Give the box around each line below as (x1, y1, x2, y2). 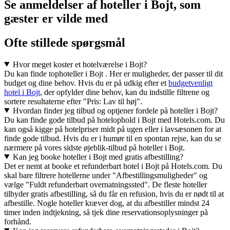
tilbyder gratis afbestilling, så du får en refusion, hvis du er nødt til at (4, 189, 224, 198)
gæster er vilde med (4, 11, 108, 25)
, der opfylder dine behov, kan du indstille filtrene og (40, 87, 209, 97)
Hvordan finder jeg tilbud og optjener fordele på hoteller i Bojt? (12, 106, 218, 115)
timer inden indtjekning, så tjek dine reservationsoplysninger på (4, 207, 208, 217)
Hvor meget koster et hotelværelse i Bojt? (12, 60, 147, 69)
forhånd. (4, 217, 31, 226)
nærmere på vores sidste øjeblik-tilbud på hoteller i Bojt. (4, 143, 185, 152)
